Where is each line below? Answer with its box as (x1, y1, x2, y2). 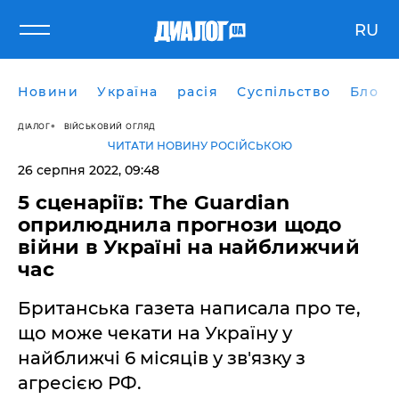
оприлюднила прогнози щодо (18, 213, 342, 237)
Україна (97, 84, 159, 100)
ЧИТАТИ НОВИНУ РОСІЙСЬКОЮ (107, 139, 292, 152)
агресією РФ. (18, 372, 142, 394)
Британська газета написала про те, (18, 297, 361, 319)
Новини (18, 84, 78, 100)
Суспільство (237, 84, 331, 100)
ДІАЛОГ (18, 120, 50, 131)
